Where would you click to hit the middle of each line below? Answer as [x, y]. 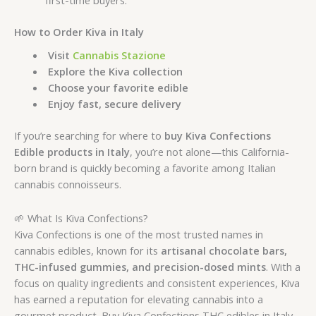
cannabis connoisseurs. [68, 184]
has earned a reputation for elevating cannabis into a [139, 299]
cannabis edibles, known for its [87, 251]
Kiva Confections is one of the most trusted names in [139, 235]
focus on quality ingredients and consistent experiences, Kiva [157, 283]
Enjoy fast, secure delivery [114, 103]
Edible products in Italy [72, 151]
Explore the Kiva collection [115, 71]
